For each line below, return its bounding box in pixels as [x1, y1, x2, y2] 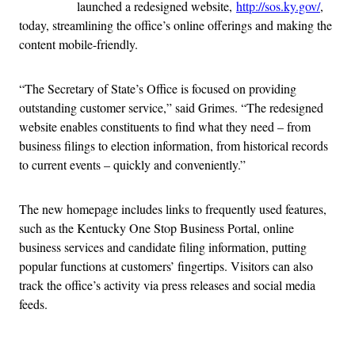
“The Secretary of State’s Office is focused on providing [19, 79, 296, 97]
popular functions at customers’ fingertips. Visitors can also [19, 257, 313, 274]
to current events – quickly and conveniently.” [19, 155, 246, 173]
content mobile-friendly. [19, 35, 138, 52]
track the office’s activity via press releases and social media [19, 276, 315, 293]
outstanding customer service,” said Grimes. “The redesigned [19, 98, 323, 116]
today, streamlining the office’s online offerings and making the [19, 16, 332, 33]
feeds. [19, 295, 48, 312]
